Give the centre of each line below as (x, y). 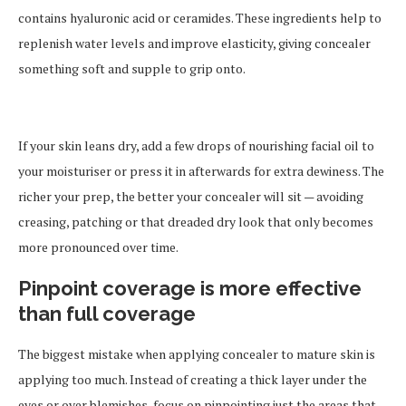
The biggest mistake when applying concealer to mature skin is (197, 354)
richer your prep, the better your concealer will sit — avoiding (191, 196)
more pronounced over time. (98, 247)
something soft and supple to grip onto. (132, 68)
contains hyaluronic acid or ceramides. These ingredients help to (200, 18)
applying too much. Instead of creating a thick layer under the (193, 379)
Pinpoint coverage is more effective (190, 288)
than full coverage (107, 314)
